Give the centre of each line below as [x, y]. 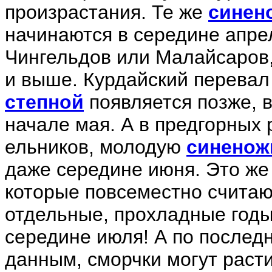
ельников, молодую [96, 147]
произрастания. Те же [107, 12]
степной [44, 102]
